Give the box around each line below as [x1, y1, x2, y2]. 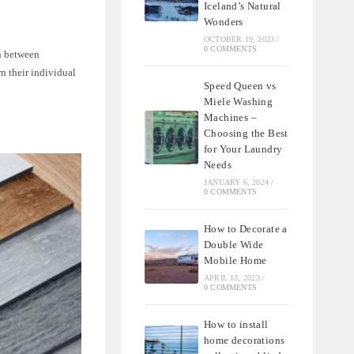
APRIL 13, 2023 [204, 273, 260, 283]
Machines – [204, 111, 258, 124]
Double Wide [204, 239, 264, 251]
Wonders [204, 16, 243, 28]
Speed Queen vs [204, 80, 277, 92]
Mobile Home [204, 254, 267, 267]
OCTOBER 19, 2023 [204, 35, 275, 44]
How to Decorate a [204, 223, 288, 235]
